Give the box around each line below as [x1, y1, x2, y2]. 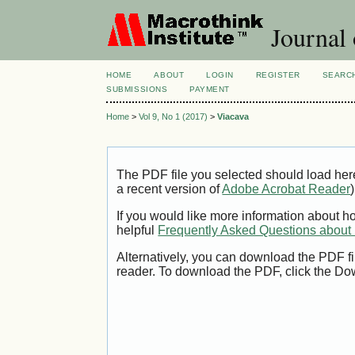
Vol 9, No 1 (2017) [139, 112, 208, 122]
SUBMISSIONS [106, 85, 168, 94]
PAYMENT [189, 85, 230, 94]
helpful [116, 223, 158, 238]
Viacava [217, 112, 250, 122]
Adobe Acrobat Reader [222, 182, 351, 197]
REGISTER [255, 71, 300, 79]
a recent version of [116, 182, 223, 197]
